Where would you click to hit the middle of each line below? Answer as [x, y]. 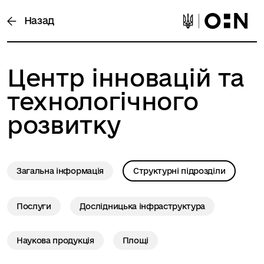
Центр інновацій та [126, 77]
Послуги [34, 206]
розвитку [64, 124]
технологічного [103, 101]
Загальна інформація [60, 171]
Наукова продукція [55, 240]
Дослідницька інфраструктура [142, 206]
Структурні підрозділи [179, 171]
